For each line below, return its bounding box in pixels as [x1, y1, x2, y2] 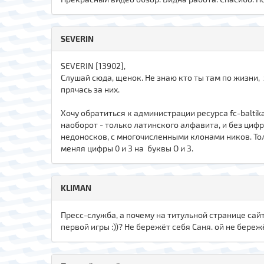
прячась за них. [61, 84, 123, 94]
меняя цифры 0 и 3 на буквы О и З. [61, 143, 197, 153]
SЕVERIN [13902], [61, 60, 126, 71]
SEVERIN [61, 33, 94, 44]
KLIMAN [61, 182, 91, 193]
